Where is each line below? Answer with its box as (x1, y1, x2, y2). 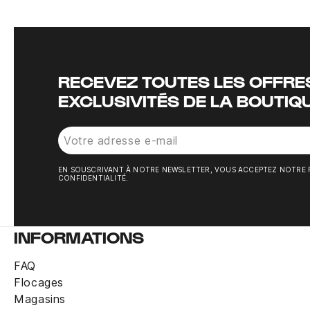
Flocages (14, 275, 64, 290)
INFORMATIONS (14, 227, 144, 247)
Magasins (14, 292, 66, 307)
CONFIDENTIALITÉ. (58, 174, 129, 183)
